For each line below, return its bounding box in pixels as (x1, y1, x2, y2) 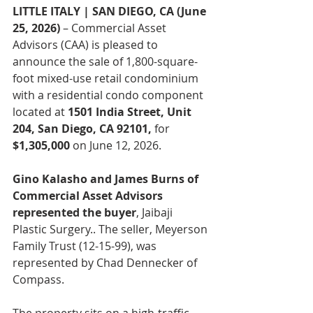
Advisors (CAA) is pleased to (13, 37, 161, 53)
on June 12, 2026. (73, 138, 161, 154)
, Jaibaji (136, 205, 175, 221)
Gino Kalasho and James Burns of (13, 171, 201, 187)
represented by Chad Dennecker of (13, 255, 200, 271)
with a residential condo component (13, 87, 206, 103)
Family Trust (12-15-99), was (13, 238, 159, 254)
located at (13, 104, 68, 120)
